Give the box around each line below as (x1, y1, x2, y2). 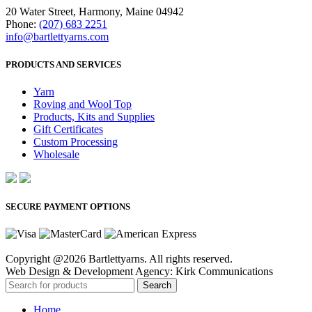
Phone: (6, 18, 39, 31)
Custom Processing (33, 135, 118, 148)
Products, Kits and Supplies (33, 110, 155, 123)
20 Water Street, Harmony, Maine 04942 (6, 6, 184, 18)
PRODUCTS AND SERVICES (6, 58, 121, 70)
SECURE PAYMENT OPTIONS (6, 201, 130, 212)
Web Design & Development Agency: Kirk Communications (6, 265, 273, 278)
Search (143, 280, 171, 291)
